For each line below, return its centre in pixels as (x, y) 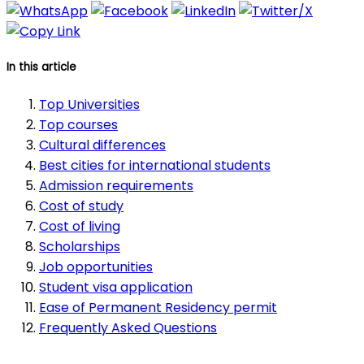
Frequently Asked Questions (128, 327)
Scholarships (80, 246)
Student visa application (116, 287)
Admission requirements (116, 185)
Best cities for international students (155, 165)
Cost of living (80, 226)
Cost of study (81, 206)
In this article (41, 67)
